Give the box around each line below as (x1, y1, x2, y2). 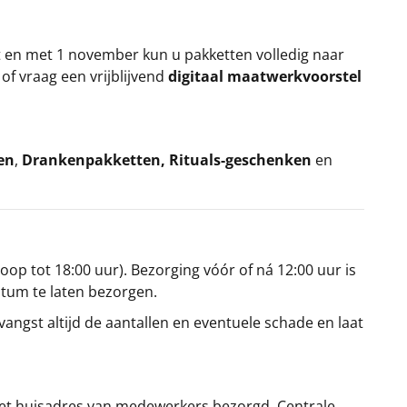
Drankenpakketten (22, 149, 161, 170)
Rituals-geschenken (169, 149, 312, 170)
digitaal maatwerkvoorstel (168, 65, 362, 86)
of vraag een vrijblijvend (2, 65, 168, 86)
